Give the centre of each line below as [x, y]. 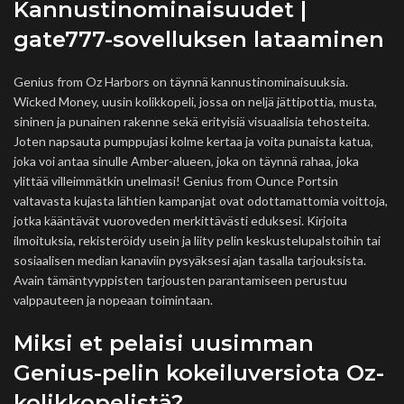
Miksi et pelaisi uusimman [164, 343]
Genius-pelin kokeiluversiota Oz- [199, 373]
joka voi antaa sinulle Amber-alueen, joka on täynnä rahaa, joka [186, 161]
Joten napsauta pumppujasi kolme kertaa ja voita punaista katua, [193, 141]
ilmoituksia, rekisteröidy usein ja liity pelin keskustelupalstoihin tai [197, 240]
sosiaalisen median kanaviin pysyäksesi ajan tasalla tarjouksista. [190, 260]
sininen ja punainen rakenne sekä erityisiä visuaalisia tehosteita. [192, 121]
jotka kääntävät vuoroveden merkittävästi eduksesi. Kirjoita [180, 220]
